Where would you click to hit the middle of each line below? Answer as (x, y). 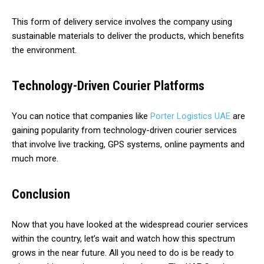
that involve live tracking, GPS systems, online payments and (128, 145)
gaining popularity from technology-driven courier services (124, 131)
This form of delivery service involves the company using (122, 22)
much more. (36, 159)
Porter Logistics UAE (190, 116)
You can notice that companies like (81, 116)
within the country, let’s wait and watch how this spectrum (123, 239)
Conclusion (41, 194)
